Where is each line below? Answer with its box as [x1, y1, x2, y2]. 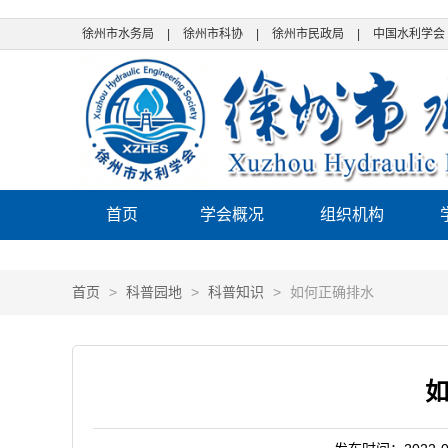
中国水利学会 [373, 27, 445, 41]
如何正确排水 [290, 284, 374, 300]
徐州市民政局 [272, 27, 344, 41]
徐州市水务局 [82, 27, 154, 41]
